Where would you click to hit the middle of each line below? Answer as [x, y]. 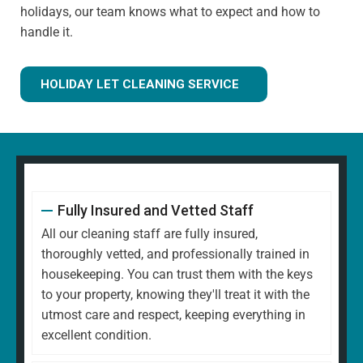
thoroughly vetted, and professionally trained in [175, 254]
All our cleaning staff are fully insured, [149, 234]
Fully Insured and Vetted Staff [155, 211]
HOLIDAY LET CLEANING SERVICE [140, 85]
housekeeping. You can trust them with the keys [177, 275]
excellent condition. [96, 335]
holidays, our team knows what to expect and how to [170, 12]
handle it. [47, 32]
